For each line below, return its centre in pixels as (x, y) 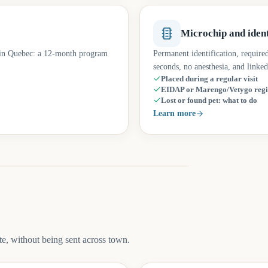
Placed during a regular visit (209, 79)
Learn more (174, 113)
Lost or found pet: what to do (209, 100)
